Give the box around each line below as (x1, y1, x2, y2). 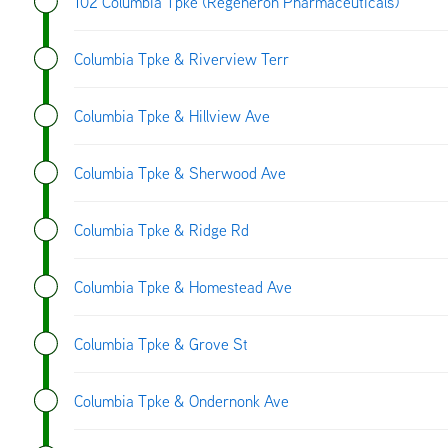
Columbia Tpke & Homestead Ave (74, 276, 292, 297)
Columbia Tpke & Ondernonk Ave (74, 390, 289, 411)
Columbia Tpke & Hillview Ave (74, 105, 270, 126)
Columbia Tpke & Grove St (74, 333, 248, 354)
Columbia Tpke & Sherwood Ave (74, 162, 286, 183)
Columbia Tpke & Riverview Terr (74, 48, 289, 69)
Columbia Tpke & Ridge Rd (74, 219, 249, 240)
